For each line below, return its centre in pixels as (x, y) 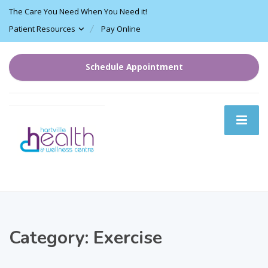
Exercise (128, 237)
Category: (51, 237)
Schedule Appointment (134, 67)
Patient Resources (42, 29)
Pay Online (121, 29)
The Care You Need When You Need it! (78, 11)
